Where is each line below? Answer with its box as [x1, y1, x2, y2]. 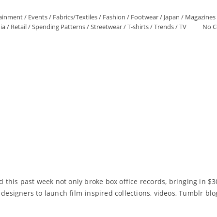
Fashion [103, 13, 125, 21]
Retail [10, 22, 27, 31]
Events [28, 13, 47, 21]
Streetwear [90, 22, 122, 31]
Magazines [185, 13, 216, 21]
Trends [154, 22, 174, 31]
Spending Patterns [31, 22, 85, 31]
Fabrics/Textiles [53, 13, 97, 21]
